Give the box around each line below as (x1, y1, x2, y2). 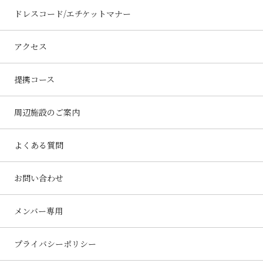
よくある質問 (14, 139, 63, 151)
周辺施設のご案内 (14, 106, 80, 119)
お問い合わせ (14, 172, 63, 184)
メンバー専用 (14, 205, 63, 217)
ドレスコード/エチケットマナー (14, 8, 131, 20)
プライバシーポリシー (14, 238, 96, 250)
